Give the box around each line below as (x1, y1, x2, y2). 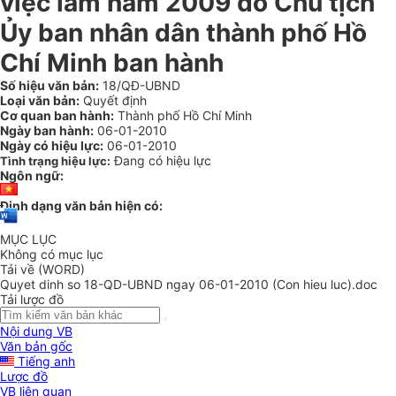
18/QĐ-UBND (99, 78, 180, 93)
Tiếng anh (14, 354, 75, 369)
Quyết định (80, 93, 147, 108)
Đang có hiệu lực (114, 153, 211, 168)
